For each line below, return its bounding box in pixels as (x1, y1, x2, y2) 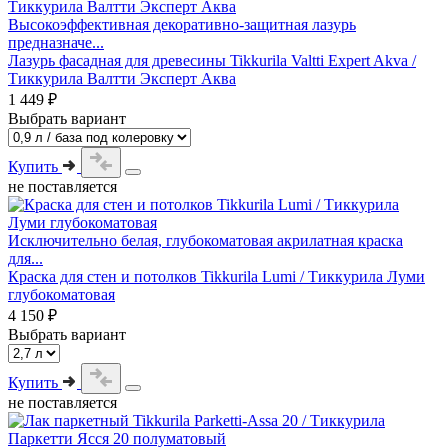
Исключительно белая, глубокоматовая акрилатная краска (8, 231, 403, 249)
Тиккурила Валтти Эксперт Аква (8, 69, 236, 87)
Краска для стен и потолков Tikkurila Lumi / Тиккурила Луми (8, 267, 425, 285)
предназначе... (8, 33, 104, 51)
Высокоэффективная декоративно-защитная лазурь (8, 15, 356, 33)
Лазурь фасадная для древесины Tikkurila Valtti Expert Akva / (8, 51, 416, 69)
